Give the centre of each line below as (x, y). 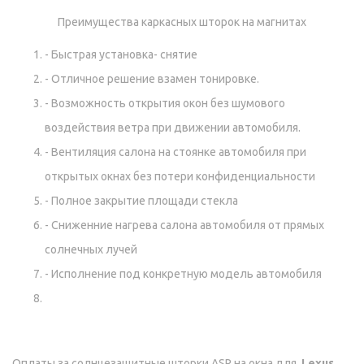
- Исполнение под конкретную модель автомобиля (183, 274)
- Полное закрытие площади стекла (141, 201)
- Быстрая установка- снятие (121, 55)
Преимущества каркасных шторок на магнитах (182, 22)
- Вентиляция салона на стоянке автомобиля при (175, 152)
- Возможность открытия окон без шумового (165, 104)
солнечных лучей (91, 250)
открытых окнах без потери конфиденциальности (180, 177)
